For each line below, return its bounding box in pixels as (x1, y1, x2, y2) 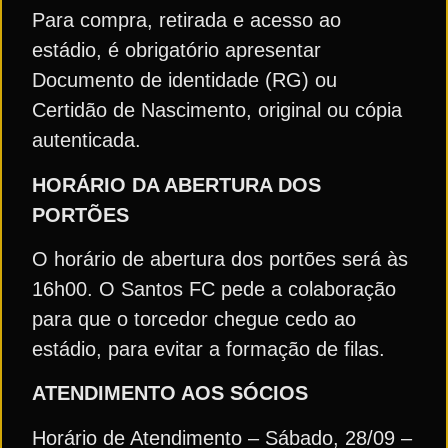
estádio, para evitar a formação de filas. (32, 337, 409, 360)
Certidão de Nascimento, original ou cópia (32, 99, 402, 122)
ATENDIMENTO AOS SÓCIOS (32, 382, 308, 405)
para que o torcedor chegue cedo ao (32, 307, 356, 330)
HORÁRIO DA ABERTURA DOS (32, 173, 321, 196)
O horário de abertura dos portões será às (32, 247, 408, 270)
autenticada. (32, 129, 165, 152)
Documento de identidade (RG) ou (32, 69, 337, 92)
